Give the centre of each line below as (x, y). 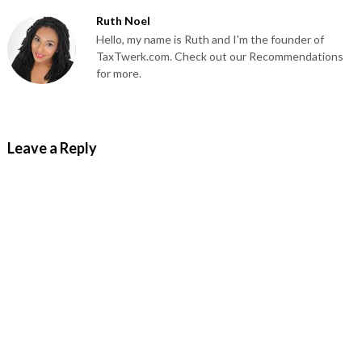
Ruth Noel (123, 21)
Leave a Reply (52, 148)
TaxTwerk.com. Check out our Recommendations (219, 57)
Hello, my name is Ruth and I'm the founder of (210, 40)
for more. (118, 74)
